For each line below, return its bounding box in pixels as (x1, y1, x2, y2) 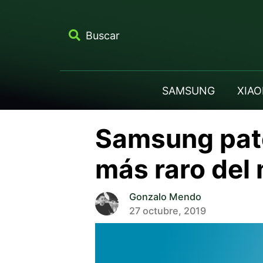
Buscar (85, 29, 120, 42)
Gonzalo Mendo (129, 190, 201, 203)
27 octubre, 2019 (129, 204, 206, 217)
